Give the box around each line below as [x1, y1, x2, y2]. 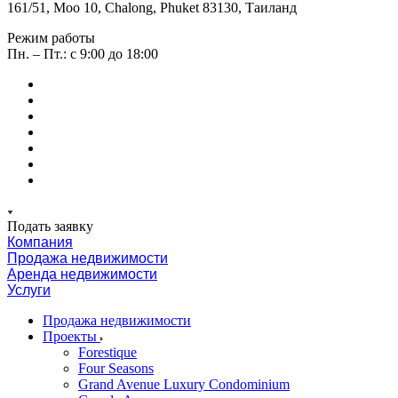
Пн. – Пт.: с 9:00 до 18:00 [7, 46, 158, 61]
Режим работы [7, 30, 95, 45]
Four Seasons [78, 361, 154, 376]
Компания [7, 235, 73, 250]
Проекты [43, 329, 100, 344]
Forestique [78, 345, 137, 360]
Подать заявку [7, 219, 93, 234]
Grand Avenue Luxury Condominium [78, 377, 290, 392]
